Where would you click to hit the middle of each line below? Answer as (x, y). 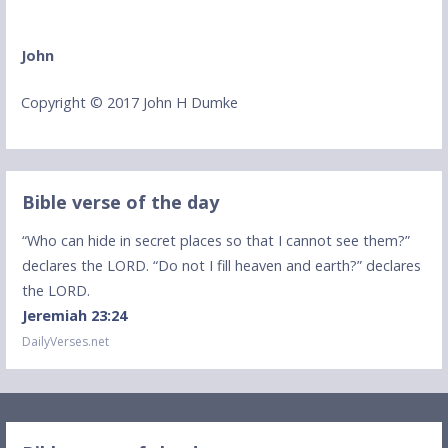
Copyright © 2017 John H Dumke (129, 102)
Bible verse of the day (121, 202)
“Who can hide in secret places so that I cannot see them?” (216, 240)
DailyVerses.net (66, 341)
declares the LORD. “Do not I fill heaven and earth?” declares (222, 265)
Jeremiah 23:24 (75, 315)
